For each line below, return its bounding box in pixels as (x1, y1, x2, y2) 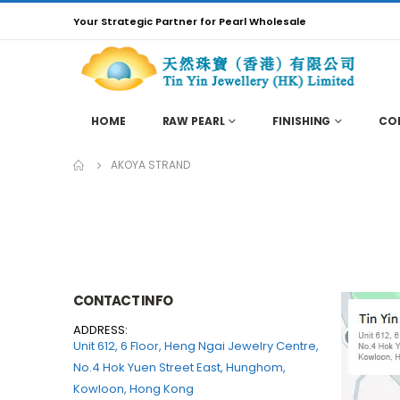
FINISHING (272, 112, 331, 129)
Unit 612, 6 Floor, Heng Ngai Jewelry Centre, (73, 337, 319, 354)
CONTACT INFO (73, 290, 172, 310)
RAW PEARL (162, 112, 225, 129)
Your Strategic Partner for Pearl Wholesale (73, 13, 306, 29)
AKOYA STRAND (111, 156, 190, 172)
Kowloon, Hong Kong (73, 379, 194, 397)
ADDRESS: (73, 321, 128, 338)
